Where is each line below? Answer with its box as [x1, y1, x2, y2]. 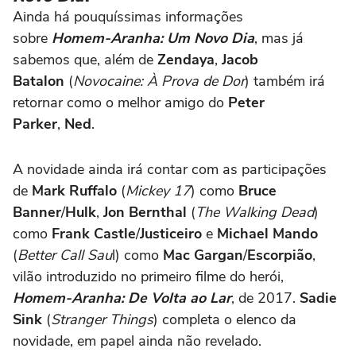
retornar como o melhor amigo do [13, 92, 228, 112]
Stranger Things [51, 309, 153, 329]
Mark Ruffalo [32, 180, 117, 200]
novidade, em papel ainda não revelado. [13, 331, 261, 350]
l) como [112, 245, 163, 265]
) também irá [245, 71, 325, 91]
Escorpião [247, 245, 312, 265]
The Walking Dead [195, 202, 314, 222]
